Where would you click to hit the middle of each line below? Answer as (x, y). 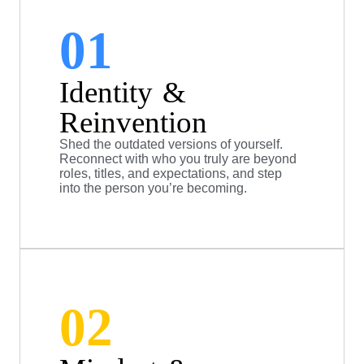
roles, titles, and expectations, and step (171, 174)
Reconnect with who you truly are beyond (178, 159)
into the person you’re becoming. (153, 188)
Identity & (123, 93)
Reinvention (133, 123)
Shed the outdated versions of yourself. (171, 145)
